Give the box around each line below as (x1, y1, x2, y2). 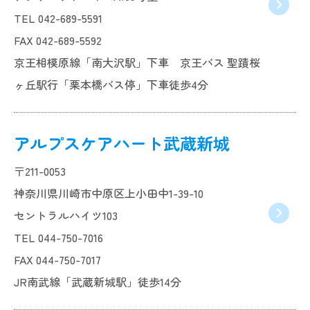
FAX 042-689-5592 (14, 32, 102, 48)
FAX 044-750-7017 (14, 251, 101, 268)
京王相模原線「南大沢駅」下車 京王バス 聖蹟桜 (14, 54, 260, 71)
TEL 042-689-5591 (14, 10, 102, 26)
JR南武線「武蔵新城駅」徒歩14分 (14, 273, 181, 290)
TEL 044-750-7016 (14, 229, 103, 246)
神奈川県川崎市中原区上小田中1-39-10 (14, 185, 203, 201)
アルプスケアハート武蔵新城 (14, 131, 230, 155)
